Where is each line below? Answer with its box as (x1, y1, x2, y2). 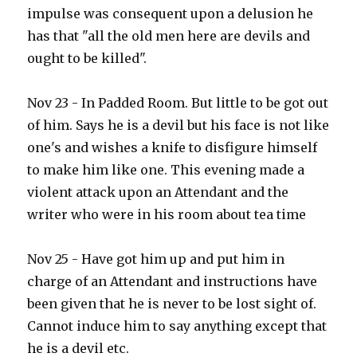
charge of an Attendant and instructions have (27, 273, 318, 290)
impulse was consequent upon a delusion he (27, 6, 314, 22)
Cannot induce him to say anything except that (27, 318, 328, 335)
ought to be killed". (27, 50, 147, 67)
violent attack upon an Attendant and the (27, 184, 289, 201)
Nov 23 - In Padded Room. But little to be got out (27, 95, 329, 112)
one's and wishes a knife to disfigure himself (27, 139, 318, 156)
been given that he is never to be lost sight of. (27, 296, 317, 312)
